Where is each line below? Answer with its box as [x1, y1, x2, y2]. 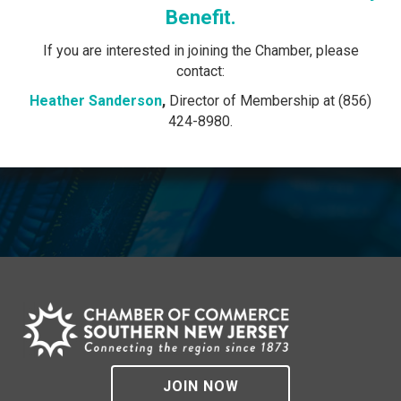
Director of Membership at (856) [166, 92, 371, 110]
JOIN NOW [162, 377, 239, 395]
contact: [176, 63, 225, 81]
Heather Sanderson [30, 92, 162, 110]
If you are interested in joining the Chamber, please [42, 42, 359, 60]
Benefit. [165, 6, 236, 30]
